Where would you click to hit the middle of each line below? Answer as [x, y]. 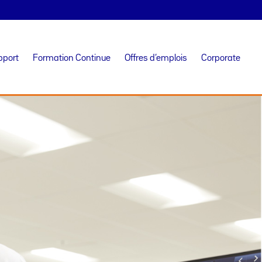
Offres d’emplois [156, 58]
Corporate [221, 58]
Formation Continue [72, 58]
